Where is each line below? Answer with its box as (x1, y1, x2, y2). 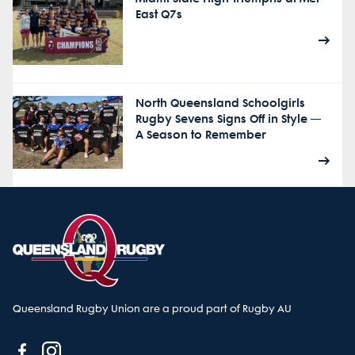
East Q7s (135, 8, 182, 21)
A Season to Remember (135, 128, 266, 142)
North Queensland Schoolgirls (135, 96, 305, 110)
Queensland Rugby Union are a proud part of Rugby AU (13, 303, 292, 315)
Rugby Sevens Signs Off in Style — (135, 112, 321, 126)
